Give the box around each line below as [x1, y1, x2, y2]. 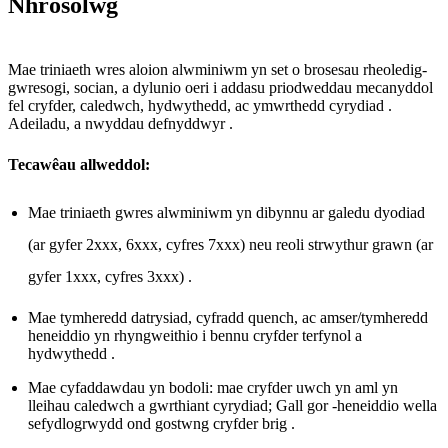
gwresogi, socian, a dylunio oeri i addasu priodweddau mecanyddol [8, 78, 433, 96]
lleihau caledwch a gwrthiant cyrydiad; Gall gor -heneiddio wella [28, 396, 437, 414]
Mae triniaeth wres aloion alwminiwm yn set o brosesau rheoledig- [8, 60, 427, 78]
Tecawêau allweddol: [8, 155, 150, 173]
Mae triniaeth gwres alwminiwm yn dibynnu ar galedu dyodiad [28, 203, 425, 221]
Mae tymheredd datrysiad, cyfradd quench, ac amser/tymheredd [28, 308, 428, 326]
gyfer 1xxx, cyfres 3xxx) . [28, 267, 192, 285]
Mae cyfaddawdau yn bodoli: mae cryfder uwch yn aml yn [28, 378, 398, 396]
